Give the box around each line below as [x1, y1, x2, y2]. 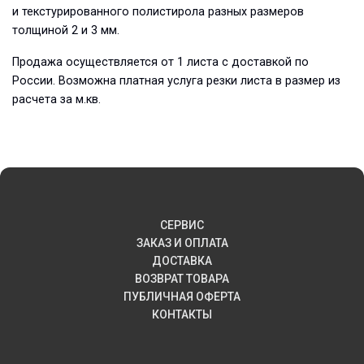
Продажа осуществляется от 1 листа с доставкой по [12, 55, 309, 69]
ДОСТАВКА [152, 254, 212, 267]
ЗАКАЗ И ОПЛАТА [136, 236, 228, 249]
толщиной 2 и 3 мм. [12, 24, 119, 37]
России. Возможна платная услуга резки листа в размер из [12, 74, 340, 88]
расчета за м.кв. [12, 93, 101, 106]
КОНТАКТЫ [152, 308, 212, 321]
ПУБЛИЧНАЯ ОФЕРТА [123, 290, 240, 303]
